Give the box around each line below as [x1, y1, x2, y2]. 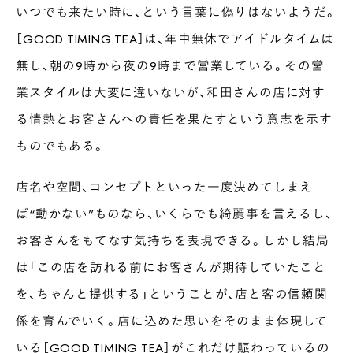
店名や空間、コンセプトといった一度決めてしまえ [16, 177, 314, 196]
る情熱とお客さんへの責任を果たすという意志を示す [16, 110, 333, 128]
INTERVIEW [69, 304, 122, 317]
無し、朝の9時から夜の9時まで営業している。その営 [16, 56, 325, 75]
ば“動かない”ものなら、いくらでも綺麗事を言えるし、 [16, 204, 333, 223]
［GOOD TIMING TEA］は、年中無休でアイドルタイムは [16, 29, 335, 48]
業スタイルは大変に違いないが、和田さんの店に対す [16, 83, 325, 102]
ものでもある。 [16, 136, 106, 155]
